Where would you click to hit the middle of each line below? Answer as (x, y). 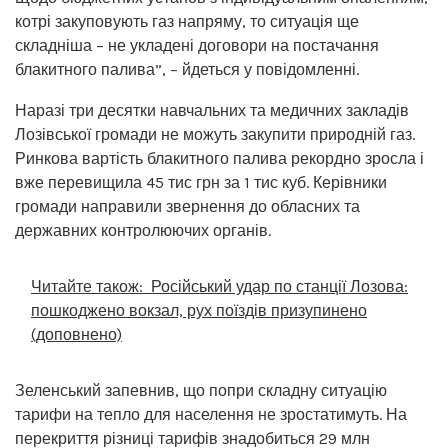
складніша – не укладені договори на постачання (197, 45)
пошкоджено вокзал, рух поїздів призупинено (199, 310)
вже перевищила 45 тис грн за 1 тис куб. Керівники (201, 182)
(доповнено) (76, 334)
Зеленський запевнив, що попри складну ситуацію (201, 390)
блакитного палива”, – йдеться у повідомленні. (187, 69)
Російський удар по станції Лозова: (279, 286)
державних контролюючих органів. (143, 230)
